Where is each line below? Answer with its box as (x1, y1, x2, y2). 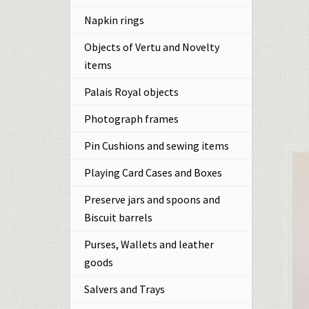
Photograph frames (84, 112, 179, 126)
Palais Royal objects (84, 85, 179, 99)
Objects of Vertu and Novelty (84, 40, 219, 54)
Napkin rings (84, 13, 144, 27)
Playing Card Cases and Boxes (84, 166, 222, 179)
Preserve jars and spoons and (84, 192, 220, 206)
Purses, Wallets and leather (84, 237, 214, 251)
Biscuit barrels (84, 210, 152, 224)
